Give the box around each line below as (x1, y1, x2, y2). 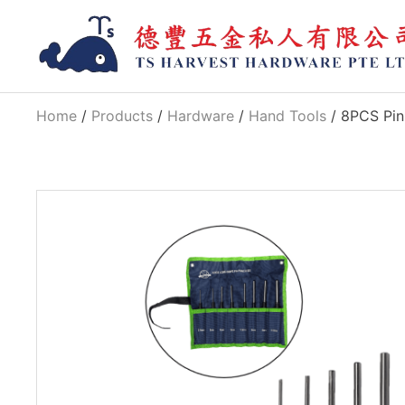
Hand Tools (249, 107, 327, 126)
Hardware (167, 107, 235, 126)
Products (91, 107, 154, 126)
